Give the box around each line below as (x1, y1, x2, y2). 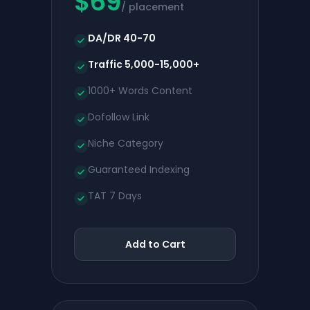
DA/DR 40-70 (88, 31, 156, 45)
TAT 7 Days (88, 189, 142, 203)
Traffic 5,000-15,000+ (88, 57, 199, 71)
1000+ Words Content (88, 84, 192, 98)
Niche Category (88, 136, 163, 150)
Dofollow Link (88, 110, 149, 124)
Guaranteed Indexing (88, 163, 190, 176)
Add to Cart (125, 237, 185, 251)
